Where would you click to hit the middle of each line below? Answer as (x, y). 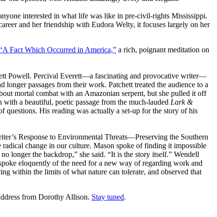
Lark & (182, 102)
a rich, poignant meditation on (163, 49)
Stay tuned (108, 197)
